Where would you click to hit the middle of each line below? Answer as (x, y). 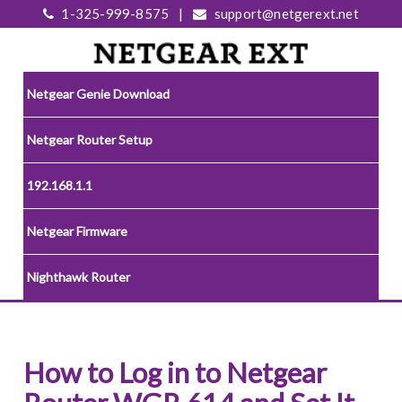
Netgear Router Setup (90, 140)
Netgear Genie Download (99, 94)
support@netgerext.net (285, 13)
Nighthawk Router (79, 277)
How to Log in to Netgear (175, 373)
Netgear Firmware (78, 232)
